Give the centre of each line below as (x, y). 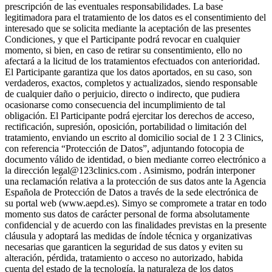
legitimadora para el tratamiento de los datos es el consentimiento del (135, 17)
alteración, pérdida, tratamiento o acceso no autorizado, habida (124, 257)
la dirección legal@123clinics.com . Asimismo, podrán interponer (130, 170)
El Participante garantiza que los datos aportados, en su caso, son (128, 72)
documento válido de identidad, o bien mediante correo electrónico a (135, 159)
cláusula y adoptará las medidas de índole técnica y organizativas (128, 236)
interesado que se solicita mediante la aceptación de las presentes (128, 28)
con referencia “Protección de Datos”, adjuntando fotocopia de (124, 148)
